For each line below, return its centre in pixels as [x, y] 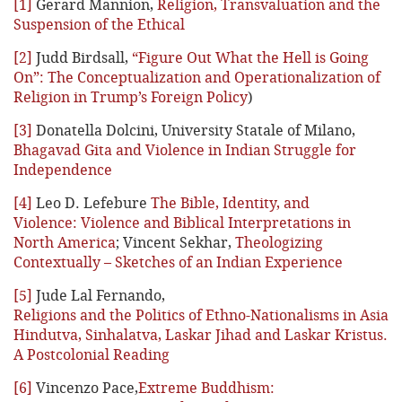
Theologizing [279, 243]
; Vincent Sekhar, [175, 243]
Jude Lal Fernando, [99, 296]
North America [65, 243]
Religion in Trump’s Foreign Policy [131, 97]
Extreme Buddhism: [206, 388]
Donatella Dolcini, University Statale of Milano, [194, 131]
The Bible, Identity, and [230, 203]
